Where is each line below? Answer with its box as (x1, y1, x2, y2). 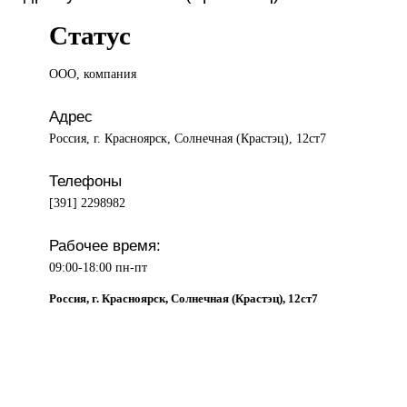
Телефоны (49, 172, 123, 191)
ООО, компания (49, 66, 137, 82)
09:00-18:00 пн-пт (49, 260, 148, 275)
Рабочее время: (49, 236, 162, 255)
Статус (49, 21, 132, 51)
